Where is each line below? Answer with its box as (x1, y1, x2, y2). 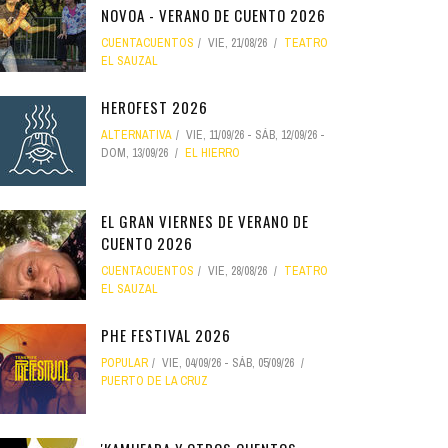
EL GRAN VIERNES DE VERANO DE (101, 210, 309, 232)
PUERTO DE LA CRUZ (101, 373, 208, 389)
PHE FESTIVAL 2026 (101, 324, 231, 346)
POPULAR (101, 355, 148, 371)
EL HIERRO (185, 145, 240, 161)
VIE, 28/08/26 (208, 263, 267, 279)
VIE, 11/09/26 (186, 127, 244, 143)
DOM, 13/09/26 (101, 145, 168, 161)
